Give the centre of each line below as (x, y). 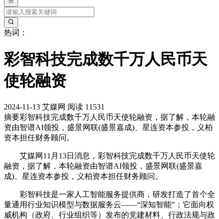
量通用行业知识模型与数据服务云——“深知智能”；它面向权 (109, 205)
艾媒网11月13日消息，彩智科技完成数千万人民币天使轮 (109, 156)
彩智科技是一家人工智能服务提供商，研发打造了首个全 (109, 195)
